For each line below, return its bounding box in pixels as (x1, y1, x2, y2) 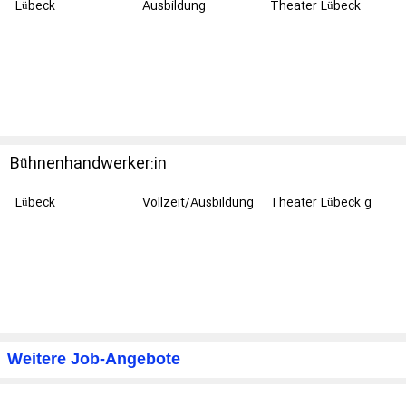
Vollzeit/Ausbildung (142, 193, 255, 213)
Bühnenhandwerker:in (9, 151, 167, 177)
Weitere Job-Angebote (7, 350, 180, 368)
